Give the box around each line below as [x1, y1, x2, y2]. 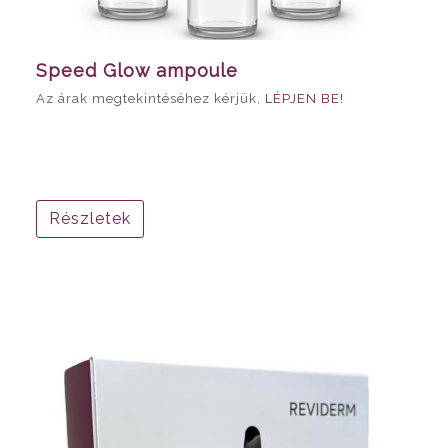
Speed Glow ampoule [36, 59, 238, 81]
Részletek [49, 208, 131, 228]
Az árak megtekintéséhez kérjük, [36, 90, 265, 106]
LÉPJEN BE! [265, 90, 344, 106]
